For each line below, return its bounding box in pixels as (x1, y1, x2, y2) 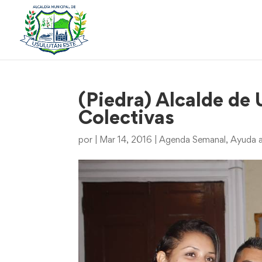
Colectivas (78, 111, 175, 128)
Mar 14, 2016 (99, 136, 153, 144)
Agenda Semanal (159, 136, 226, 144)
